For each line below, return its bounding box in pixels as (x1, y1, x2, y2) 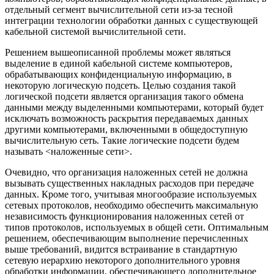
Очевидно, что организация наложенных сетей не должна (5, 166, 248, 177)
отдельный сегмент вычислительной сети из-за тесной (5, 4, 233, 15)
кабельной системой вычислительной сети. (5, 26, 186, 37)
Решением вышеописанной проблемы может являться (5, 46, 231, 57)
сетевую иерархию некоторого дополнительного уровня (5, 254, 240, 265)
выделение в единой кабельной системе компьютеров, (5, 57, 232, 68)
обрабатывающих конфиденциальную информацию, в (5, 68, 232, 80)
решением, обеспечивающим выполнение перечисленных (5, 232, 248, 243)
